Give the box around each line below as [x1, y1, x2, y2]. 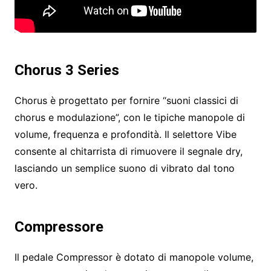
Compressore [14, 218, 103, 236]
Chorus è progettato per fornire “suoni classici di [14, 94, 238, 107]
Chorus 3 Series [14, 62, 119, 79]
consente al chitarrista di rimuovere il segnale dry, [14, 145, 243, 158]
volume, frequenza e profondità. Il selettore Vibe [14, 128, 237, 141]
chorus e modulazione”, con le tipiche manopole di [14, 111, 245, 124]
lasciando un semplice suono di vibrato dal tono [14, 162, 235, 175]
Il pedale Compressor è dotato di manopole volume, [14, 251, 253, 264]
